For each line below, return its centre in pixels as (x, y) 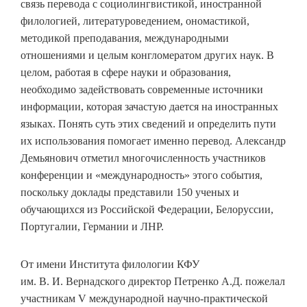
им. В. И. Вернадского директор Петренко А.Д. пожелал (153, 281)
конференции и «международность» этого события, (142, 175)
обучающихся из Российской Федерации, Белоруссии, (147, 209)
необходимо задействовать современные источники (142, 89)
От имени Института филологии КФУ (110, 264)
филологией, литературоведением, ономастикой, (135, 21)
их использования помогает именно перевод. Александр (153, 141)
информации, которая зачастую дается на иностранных (149, 107)
